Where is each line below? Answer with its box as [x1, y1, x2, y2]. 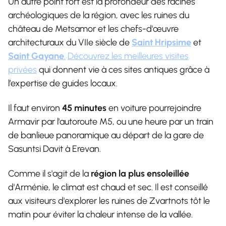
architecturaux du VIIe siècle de [8, 36, 132, 48]
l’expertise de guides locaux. [8, 77, 118, 89]
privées [8, 64, 37, 75]
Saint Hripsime [132, 36, 191, 48]
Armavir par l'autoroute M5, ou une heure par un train [8, 116, 213, 127]
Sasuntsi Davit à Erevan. [8, 143, 101, 154]
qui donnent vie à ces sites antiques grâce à [37, 64, 209, 75]
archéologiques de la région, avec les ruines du [8, 9, 189, 21]
